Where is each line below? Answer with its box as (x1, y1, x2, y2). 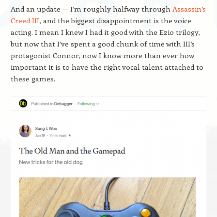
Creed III (10, 15, 39, 25)
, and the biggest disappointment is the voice (39, 15, 191, 25)
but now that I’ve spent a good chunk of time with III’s (10, 39, 195, 48)
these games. (10, 74, 55, 83)
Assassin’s (172, 4, 206, 14)
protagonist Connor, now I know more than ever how (10, 50, 194, 60)
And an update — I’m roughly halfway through (10, 4, 172, 14)
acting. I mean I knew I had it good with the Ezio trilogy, (10, 27, 200, 37)
